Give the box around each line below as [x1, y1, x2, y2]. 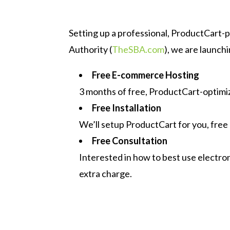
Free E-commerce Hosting [92, 69, 200, 81]
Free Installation [92, 102, 162, 114]
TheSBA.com [112, 44, 165, 55]
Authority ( [69, 44, 112, 55]
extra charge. [79, 168, 132, 180]
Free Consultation [92, 135, 168, 147]
